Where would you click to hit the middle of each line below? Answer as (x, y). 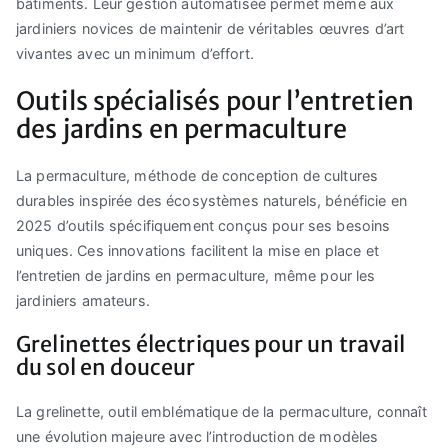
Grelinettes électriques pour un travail (211, 344)
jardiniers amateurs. (83, 300)
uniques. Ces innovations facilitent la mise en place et (197, 250)
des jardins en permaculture (181, 128)
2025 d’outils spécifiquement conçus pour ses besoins (203, 225)
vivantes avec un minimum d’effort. (135, 54)
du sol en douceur (106, 367)
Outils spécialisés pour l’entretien (215, 100)
